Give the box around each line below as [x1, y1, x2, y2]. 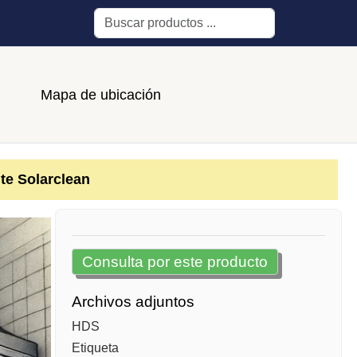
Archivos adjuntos [71, 293, 194, 311]
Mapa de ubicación [40, 86, 161, 103]
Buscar [93, 11, 133, 25]
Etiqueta [71, 341, 119, 355]
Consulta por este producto [81, 253, 268, 271]
